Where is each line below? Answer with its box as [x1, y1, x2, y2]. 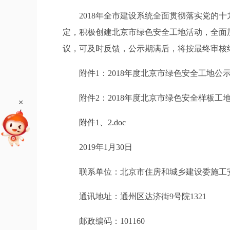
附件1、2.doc [79, 118, 126, 127]
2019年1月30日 [63, 143, 132, 151]
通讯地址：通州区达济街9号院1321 [63, 192, 206, 201]
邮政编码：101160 [63, 217, 145, 225]
